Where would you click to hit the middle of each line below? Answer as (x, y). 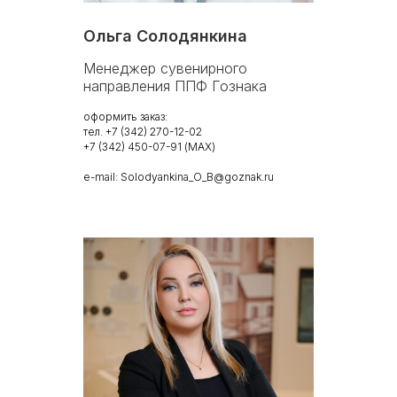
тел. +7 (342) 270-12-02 (143, 131)
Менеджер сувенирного (165, 68)
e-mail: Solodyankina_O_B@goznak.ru (179, 176)
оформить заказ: (125, 116)
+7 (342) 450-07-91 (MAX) (149, 146)
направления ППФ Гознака (175, 86)
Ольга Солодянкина (165, 35)
